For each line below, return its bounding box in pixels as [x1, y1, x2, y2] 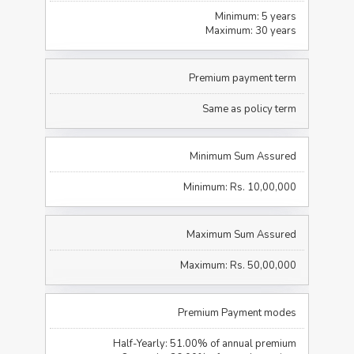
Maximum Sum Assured [186, 227, 296, 242]
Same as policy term [201, 101, 296, 116]
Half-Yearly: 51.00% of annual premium [112, 336, 296, 351]
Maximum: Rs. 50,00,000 [179, 258, 296, 273]
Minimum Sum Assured [189, 149, 296, 164]
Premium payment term [188, 70, 296, 85]
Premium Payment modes [177, 305, 296, 320]
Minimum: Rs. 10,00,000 [183, 179, 296, 194]
